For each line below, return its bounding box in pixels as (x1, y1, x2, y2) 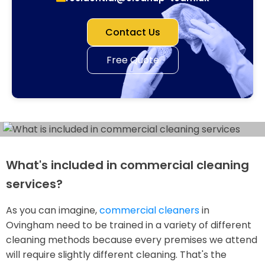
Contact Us (105, 25, 160, 39)
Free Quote (106, 53, 159, 67)
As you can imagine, (6, 203, 99, 217)
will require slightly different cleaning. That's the (6, 248, 227, 261)
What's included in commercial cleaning (6, 157, 249, 173)
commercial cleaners (99, 203, 199, 217)
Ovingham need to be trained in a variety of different (6, 218, 251, 232)
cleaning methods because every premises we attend (6, 233, 257, 247)
